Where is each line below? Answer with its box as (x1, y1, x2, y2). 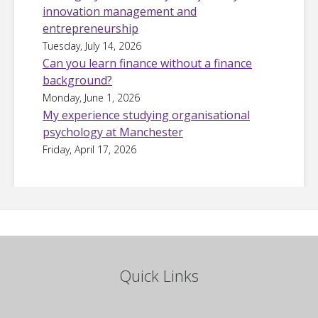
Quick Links (119, 264, 199, 286)
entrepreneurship (43, 20, 138, 36)
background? (43, 72, 112, 88)
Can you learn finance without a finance (43, 55, 252, 71)
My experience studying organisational (43, 106, 250, 123)
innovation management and (43, 3, 197, 19)
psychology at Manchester (43, 124, 183, 140)
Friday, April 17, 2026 (43, 142, 136, 156)
